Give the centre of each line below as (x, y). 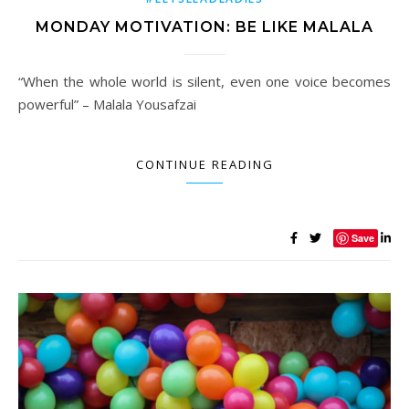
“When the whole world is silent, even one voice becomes (27, 81)
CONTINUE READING (204, 164)
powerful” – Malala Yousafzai (107, 104)
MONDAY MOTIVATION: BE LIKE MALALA (204, 27)
